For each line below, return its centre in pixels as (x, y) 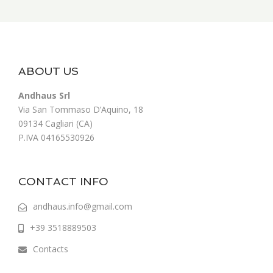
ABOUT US (48, 71)
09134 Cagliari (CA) (55, 123)
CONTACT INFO (63, 181)
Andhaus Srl (44, 95)
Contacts (51, 249)
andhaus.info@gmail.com (83, 206)
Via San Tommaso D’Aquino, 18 (81, 109)
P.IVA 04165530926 (56, 137)
